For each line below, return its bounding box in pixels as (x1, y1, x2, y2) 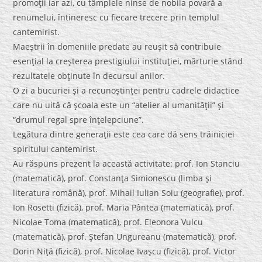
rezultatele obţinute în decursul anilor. (13, 70, 166, 82)
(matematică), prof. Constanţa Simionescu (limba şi (13, 173, 212, 184)
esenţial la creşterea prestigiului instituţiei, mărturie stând (13, 56, 243, 67)
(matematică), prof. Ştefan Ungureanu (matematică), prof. (13, 231, 237, 243)
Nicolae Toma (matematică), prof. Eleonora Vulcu (13, 216, 204, 228)
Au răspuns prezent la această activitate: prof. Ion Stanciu (13, 158, 240, 170)
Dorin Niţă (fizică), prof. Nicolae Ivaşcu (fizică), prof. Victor (13, 246, 236, 257)
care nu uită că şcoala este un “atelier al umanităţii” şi (13, 99, 225, 111)
